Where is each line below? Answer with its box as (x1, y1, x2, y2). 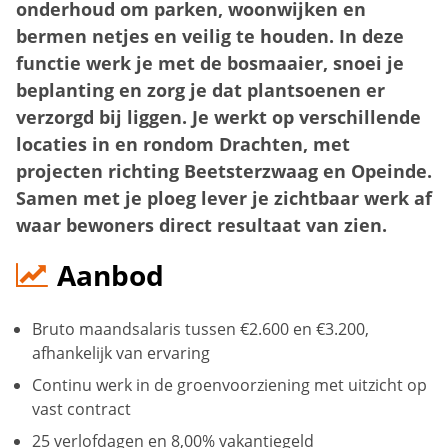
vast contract (32, 398, 131, 421)
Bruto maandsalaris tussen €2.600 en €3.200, (32, 318, 369, 341)
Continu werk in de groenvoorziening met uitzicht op (32, 374, 427, 397)
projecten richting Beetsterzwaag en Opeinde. (16, 158, 432, 184)
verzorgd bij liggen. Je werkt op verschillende (16, 104, 421, 130)
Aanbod (56, 256, 164, 295)
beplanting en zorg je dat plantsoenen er (16, 77, 385, 103)
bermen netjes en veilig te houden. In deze (16, 23, 404, 49)
